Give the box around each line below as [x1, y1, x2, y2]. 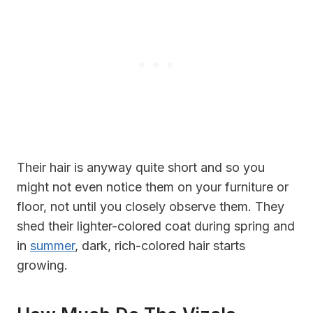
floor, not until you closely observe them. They [17, 198, 284, 214]
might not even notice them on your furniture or [17, 179, 289, 194]
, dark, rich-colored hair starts [75, 238, 245, 253]
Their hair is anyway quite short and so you [17, 159, 265, 175]
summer [30, 238, 75, 253]
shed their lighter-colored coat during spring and [17, 218, 295, 233]
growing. [17, 257, 68, 272]
